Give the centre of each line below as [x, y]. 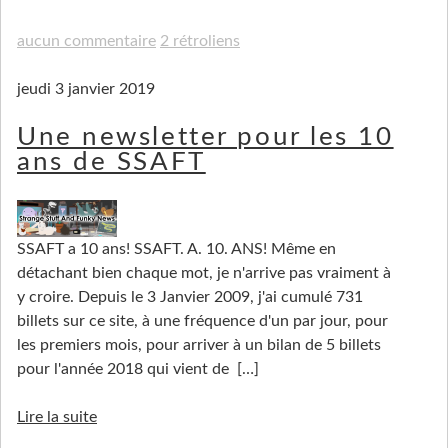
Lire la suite [57, 417]
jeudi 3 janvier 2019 [86, 88]
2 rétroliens [200, 40]
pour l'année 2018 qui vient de [125, 369]
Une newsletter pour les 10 [205, 136]
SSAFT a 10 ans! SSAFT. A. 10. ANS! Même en [176, 249]
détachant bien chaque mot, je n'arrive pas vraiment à [204, 273]
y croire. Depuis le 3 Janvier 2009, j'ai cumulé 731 [190, 297]
